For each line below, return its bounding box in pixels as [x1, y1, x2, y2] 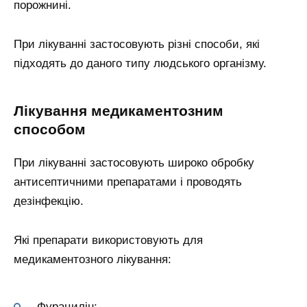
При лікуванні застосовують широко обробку [14, 156, 254, 170]
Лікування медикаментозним [14, 103, 223, 120]
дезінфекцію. [14, 195, 84, 208]
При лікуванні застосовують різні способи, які [14, 37, 260, 51]
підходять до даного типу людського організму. [14, 56, 267, 70]
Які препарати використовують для [14, 234, 203, 247]
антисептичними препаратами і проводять [14, 175, 242, 189]
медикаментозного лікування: [14, 253, 171, 267]
